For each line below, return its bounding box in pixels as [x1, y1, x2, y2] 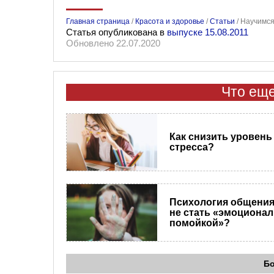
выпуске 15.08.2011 [167, 27, 248, 37]
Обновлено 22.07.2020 [66, 38, 160, 48]
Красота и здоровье [135, 17, 204, 26]
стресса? [169, 142, 214, 153]
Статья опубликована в [66, 27, 167, 37]
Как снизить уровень [169, 131, 272, 143]
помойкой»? [169, 217, 230, 228]
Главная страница [66, 17, 130, 26]
